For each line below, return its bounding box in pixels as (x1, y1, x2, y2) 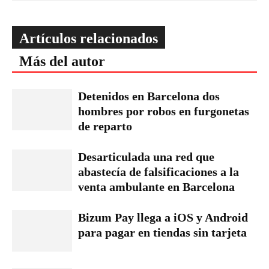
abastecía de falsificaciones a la (78, 165, 239, 179)
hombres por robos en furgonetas (78, 104, 249, 118)
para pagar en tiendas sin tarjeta (78, 226, 247, 240)
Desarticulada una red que (78, 150, 214, 164)
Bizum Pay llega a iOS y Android (78, 211, 248, 225)
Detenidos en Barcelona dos (78, 89, 220, 103)
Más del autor (19, 53, 105, 70)
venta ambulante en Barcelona (78, 180, 235, 194)
